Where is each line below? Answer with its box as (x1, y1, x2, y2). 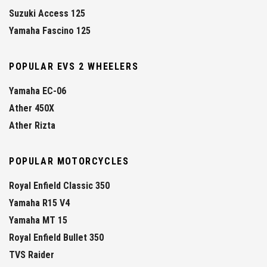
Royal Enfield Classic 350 (9, 180, 110, 192)
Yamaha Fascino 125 (9, 25, 91, 37)
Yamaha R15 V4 (9, 197, 70, 209)
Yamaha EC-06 (9, 85, 66, 97)
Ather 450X (9, 103, 54, 114)
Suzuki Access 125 (9, 8, 85, 20)
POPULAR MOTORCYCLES (9, 156, 129, 167)
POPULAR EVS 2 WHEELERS (9, 61, 139, 73)
